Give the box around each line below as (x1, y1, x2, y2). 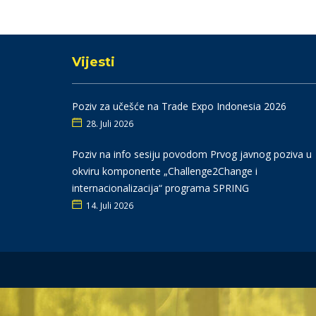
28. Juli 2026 (86, 117, 133, 129)
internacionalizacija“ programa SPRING (72, 181, 249, 195)
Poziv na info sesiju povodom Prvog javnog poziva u (72, 147, 312, 161)
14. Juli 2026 (86, 199, 133, 211)
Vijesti (72, 54, 115, 70)
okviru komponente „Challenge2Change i (72, 164, 257, 178)
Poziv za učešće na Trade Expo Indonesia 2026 (72, 99, 286, 113)
